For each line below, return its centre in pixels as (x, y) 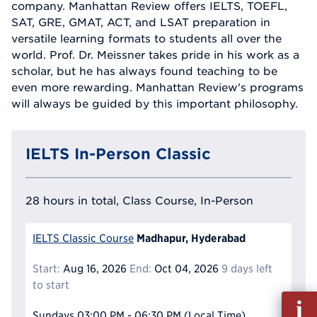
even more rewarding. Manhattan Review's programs (157, 87)
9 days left (247, 269)
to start (51, 285)
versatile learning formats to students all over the (146, 39)
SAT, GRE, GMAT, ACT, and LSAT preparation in (141, 22)
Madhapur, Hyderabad (191, 238)
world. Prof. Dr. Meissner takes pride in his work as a (155, 55)
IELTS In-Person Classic (118, 154)
